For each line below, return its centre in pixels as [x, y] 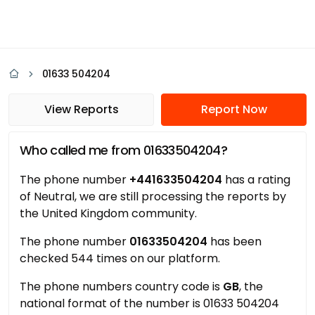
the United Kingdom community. [108, 213]
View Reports [81, 109]
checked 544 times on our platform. [120, 258]
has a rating [256, 180]
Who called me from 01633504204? [124, 150]
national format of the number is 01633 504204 [149, 303]
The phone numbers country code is [121, 287]
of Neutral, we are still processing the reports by [153, 197]
